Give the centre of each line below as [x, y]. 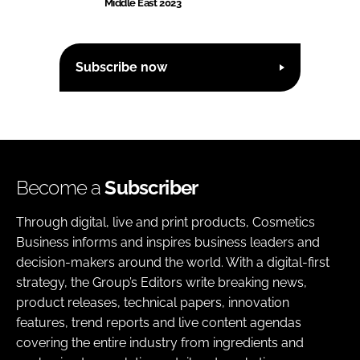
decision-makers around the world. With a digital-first [173, 262]
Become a [61, 187]
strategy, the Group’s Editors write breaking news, [162, 282]
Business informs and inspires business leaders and [168, 242]
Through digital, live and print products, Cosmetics [166, 222]
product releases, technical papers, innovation [153, 302]
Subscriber [151, 187]
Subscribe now [121, 67]
